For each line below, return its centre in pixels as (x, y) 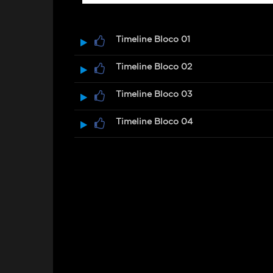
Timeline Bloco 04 (154, 121)
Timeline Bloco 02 (154, 66)
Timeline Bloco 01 (153, 39)
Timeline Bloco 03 (154, 94)
